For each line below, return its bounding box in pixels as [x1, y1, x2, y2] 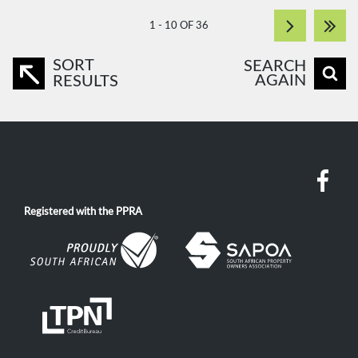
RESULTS [53, 74, 118, 89]
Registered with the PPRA [24, 207, 142, 217]
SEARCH [244, 58, 306, 74]
